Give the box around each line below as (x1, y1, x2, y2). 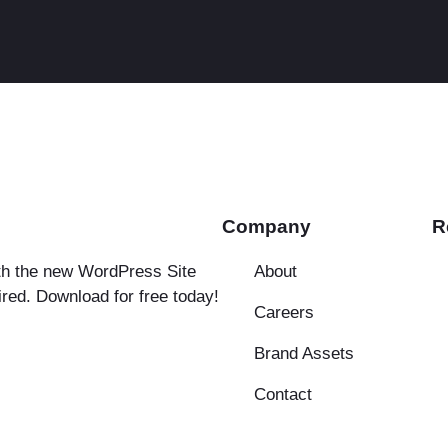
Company (222, 216, 311, 238)
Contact (254, 384, 312, 404)
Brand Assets (254, 343, 354, 363)
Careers (254, 302, 314, 322)
